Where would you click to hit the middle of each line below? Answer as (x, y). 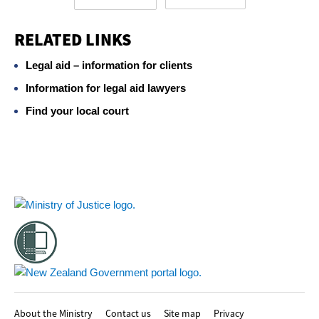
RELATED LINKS (73, 39)
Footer (28, 185)
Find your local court (77, 110)
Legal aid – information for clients (109, 65)
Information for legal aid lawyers (106, 88)
